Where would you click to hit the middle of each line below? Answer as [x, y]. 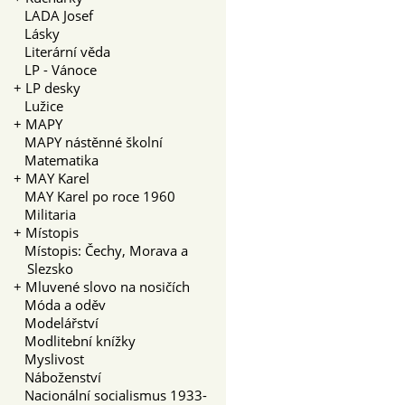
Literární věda [62, 51]
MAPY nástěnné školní [88, 141]
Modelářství [56, 322]
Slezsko [50, 268]
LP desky [53, 87]
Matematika [56, 160]
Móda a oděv [60, 304]
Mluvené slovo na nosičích [108, 286]
